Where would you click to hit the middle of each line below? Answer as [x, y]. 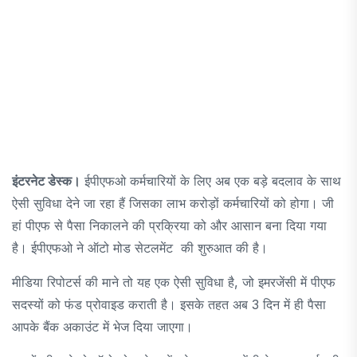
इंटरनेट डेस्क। [46, 180]
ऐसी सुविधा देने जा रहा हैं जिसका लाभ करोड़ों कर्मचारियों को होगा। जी [173, 203]
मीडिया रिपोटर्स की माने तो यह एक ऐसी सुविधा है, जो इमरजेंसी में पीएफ [174, 282]
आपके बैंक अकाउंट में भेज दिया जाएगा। [104, 326]
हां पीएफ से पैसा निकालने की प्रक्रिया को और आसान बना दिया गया [169, 225]
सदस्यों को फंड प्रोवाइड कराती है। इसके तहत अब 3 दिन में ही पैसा [169, 304]
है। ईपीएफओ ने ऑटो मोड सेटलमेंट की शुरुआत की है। [140, 247]
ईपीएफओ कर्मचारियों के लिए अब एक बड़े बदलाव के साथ [211, 180]
